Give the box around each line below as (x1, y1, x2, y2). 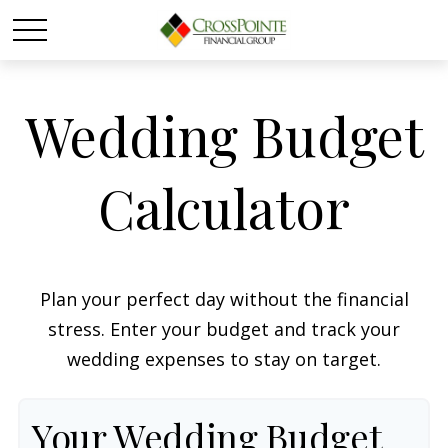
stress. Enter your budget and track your (48, 317, 400, 341)
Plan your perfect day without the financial (39, 287, 409, 311)
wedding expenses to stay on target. (67, 347, 381, 371)
